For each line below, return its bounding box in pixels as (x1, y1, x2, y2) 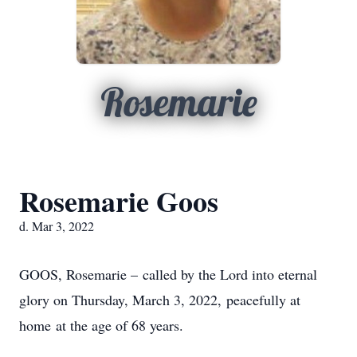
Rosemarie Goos (19, 180, 218, 222)
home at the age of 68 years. (19, 316, 183, 335)
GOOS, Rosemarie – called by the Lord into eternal (19, 265, 317, 284)
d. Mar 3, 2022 (19, 218, 94, 234)
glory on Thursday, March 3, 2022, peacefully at (19, 290, 300, 309)
